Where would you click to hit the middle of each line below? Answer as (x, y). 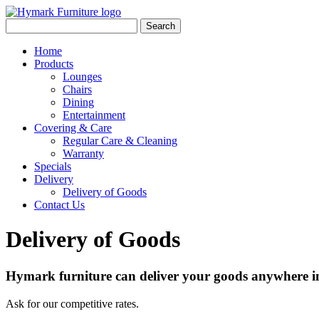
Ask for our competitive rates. (72, 303)
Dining (78, 102)
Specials (53, 166)
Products (54, 64)
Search (161, 26)
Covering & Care (73, 128)
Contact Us (59, 205)
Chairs (77, 89)
